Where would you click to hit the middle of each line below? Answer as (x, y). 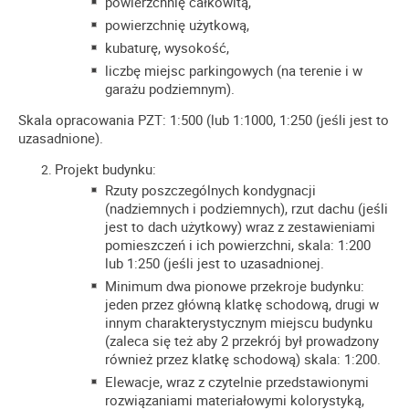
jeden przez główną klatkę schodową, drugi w (242, 304)
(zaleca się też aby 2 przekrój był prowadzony (242, 340)
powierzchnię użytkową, (177, 24)
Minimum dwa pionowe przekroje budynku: (235, 285)
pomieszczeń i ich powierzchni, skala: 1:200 (238, 244)
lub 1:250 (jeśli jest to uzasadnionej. (215, 262)
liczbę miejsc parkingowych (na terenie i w (234, 70)
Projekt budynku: (105, 168)
